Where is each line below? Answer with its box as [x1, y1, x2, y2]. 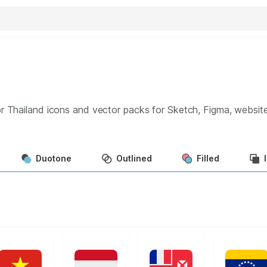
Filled [197, 153, 219, 163]
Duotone [36, 153, 72, 163]
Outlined [116, 153, 152, 163]
